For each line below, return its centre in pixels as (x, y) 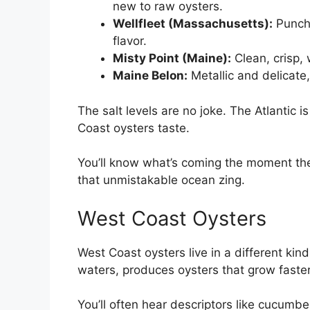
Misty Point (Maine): (172, 58)
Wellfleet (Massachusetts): (193, 24)
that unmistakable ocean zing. (161, 180)
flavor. (130, 41)
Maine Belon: (150, 76)
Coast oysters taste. (134, 128)
